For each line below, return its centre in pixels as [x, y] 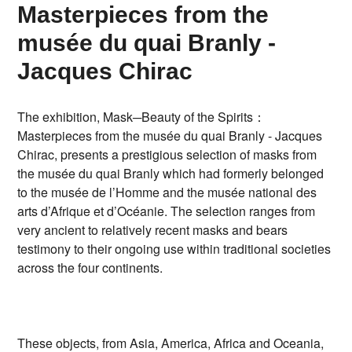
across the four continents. [92, 268]
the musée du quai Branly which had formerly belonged [171, 174]
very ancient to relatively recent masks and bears [153, 230]
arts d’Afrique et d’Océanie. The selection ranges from [167, 211]
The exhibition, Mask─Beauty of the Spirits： [142, 117]
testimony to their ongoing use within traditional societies [174, 249]
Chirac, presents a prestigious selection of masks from [167, 155]
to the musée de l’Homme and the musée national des [167, 192]
